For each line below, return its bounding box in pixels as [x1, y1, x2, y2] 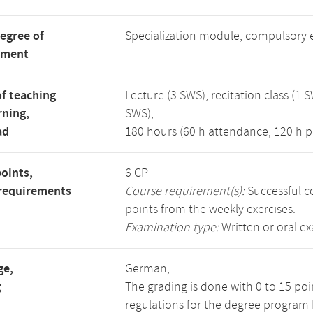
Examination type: [125, 219, 219, 236]
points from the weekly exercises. [125, 201, 296, 218]
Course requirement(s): [125, 183, 245, 200]
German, [125, 261, 170, 277]
